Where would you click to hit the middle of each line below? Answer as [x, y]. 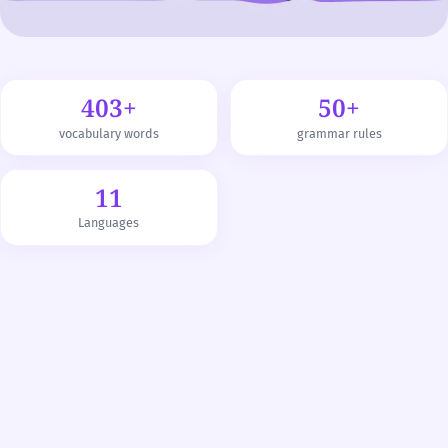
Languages [109, 223]
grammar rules [339, 133]
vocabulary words [108, 133]
